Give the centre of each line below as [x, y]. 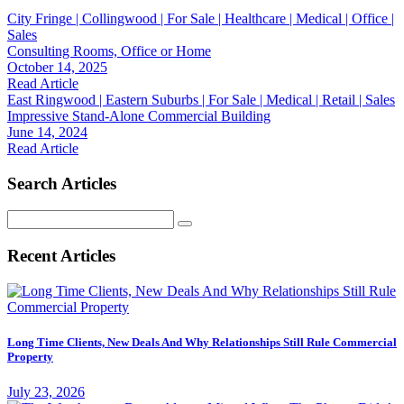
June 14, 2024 [47, 132]
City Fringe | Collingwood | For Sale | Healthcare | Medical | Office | [201, 18]
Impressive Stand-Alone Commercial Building [139, 115]
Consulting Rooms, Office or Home [109, 50]
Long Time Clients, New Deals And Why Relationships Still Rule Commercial [202, 342]
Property [30, 356]
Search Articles [62, 183]
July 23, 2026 [46, 392]
